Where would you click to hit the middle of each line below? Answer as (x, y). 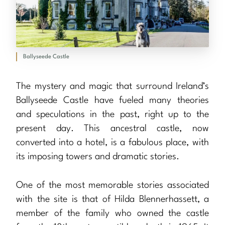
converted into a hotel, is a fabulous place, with (113, 143)
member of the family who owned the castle (113, 214)
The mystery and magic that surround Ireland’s (113, 87)
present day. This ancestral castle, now (113, 129)
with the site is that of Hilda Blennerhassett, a (113, 200)
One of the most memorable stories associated (113, 186)
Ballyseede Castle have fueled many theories (113, 101)
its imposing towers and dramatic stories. (98, 157)
